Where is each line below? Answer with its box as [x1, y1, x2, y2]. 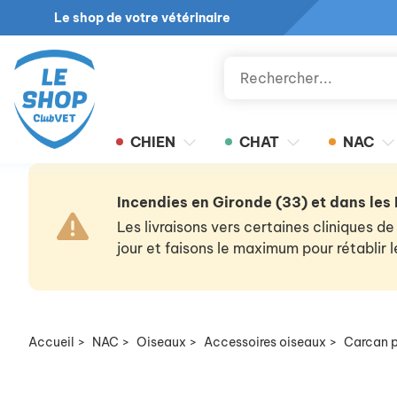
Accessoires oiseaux [204, 334, 326, 350]
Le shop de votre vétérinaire [53, 10, 230, 26]
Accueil [28, 334, 74, 350]
